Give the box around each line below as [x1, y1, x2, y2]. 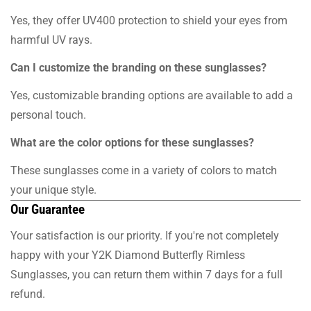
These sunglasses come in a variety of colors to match [10, 163, 277, 177]
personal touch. [10, 108, 86, 121]
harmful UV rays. [10, 33, 92, 47]
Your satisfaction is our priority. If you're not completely [10, 228, 279, 242]
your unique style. [10, 183, 96, 196]
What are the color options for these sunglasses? [10, 135, 254, 149]
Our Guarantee [10, 201, 85, 217]
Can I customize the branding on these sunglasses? [10, 60, 267, 74]
